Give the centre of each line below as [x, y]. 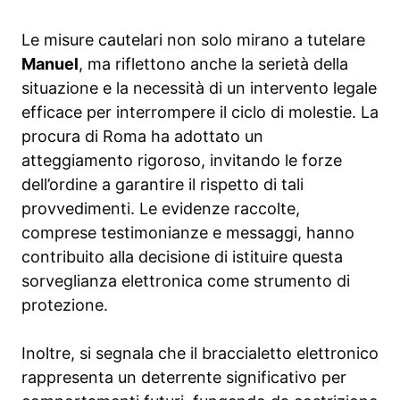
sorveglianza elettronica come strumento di [186, 280]
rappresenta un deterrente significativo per [184, 377]
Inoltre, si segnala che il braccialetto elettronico [200, 353]
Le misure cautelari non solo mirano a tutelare [193, 39]
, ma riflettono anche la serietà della [213, 63]
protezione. [65, 304]
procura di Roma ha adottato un [142, 136]
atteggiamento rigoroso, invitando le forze [182, 160]
